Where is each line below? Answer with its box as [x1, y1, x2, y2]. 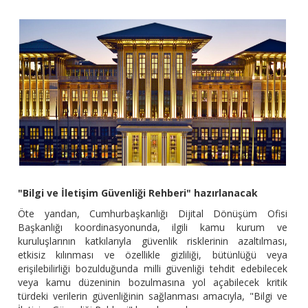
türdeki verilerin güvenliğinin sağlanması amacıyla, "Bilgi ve [18, 289, 287, 303]
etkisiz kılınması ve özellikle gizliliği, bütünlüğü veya [18, 248, 287, 262]
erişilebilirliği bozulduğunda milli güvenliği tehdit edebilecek [18, 262, 287, 276]
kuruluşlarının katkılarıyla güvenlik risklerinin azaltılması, [18, 234, 287, 248]
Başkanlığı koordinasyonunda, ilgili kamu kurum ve [18, 221, 287, 234]
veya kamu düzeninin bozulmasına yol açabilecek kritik [18, 276, 287, 289]
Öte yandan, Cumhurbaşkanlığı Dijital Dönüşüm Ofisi [18, 207, 287, 221]
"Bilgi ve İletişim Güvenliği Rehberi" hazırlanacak [18, 186, 258, 200]
